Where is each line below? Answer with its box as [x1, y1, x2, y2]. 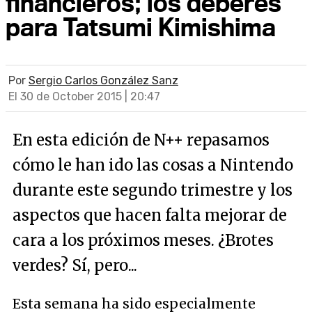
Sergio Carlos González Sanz [29, 74, 178, 87]
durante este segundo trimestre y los [13, 180, 292, 200]
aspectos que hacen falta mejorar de [13, 205, 287, 225]
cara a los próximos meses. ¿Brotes [13, 231, 274, 250]
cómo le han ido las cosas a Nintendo [13, 155, 293, 175]
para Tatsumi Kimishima [6, 11, 276, 42]
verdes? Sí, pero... [13, 256, 137, 275]
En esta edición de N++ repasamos [13, 130, 270, 150]
